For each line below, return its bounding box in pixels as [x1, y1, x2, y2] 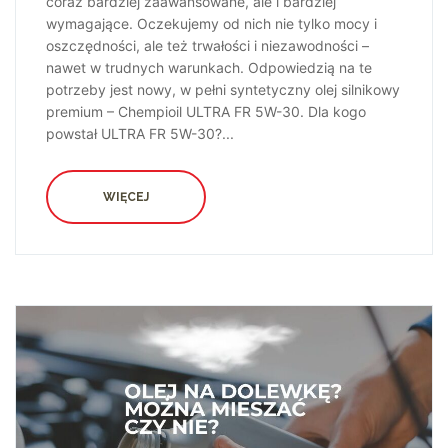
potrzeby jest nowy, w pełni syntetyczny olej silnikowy [46, 81, 400, 99]
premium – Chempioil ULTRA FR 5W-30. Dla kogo [46, 103, 366, 121]
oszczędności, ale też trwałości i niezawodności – [46, 37, 369, 55]
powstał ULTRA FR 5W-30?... [46, 125, 234, 143]
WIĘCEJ [103, 190, 149, 205]
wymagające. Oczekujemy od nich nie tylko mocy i [46, 15, 377, 33]
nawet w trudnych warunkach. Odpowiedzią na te [46, 59, 372, 77]
